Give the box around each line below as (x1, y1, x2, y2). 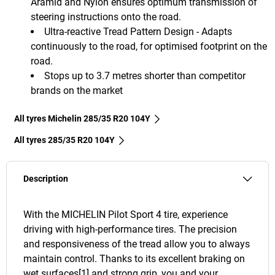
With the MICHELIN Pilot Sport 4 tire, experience (23, 209, 228, 221)
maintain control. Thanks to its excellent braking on (23, 253, 245, 265)
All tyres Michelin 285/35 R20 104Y (14, 114, 150, 124)
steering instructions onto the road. (31, 11, 181, 23)
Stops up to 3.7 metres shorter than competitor (44, 70, 246, 82)
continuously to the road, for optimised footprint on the (31, 41, 267, 53)
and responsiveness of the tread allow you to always (23, 238, 250, 250)
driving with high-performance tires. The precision (23, 223, 237, 236)
